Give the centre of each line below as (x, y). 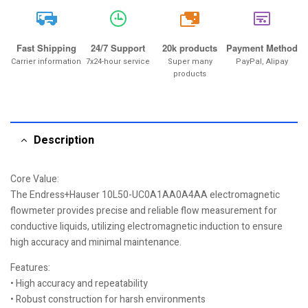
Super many (190, 62)
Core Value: (35, 179)
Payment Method (262, 48)
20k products (190, 48)
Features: (30, 268)
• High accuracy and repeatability (79, 284)
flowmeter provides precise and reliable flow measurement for (144, 211)
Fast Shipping (46, 48)
